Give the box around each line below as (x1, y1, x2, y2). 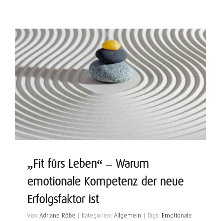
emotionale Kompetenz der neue (27, 175, 184, 188)
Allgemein (114, 212, 141, 219)
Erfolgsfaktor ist (27, 192, 99, 206)
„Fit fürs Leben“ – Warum (27, 157, 149, 171)
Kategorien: (82, 212, 114, 219)
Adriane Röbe (39, 212, 75, 219)
